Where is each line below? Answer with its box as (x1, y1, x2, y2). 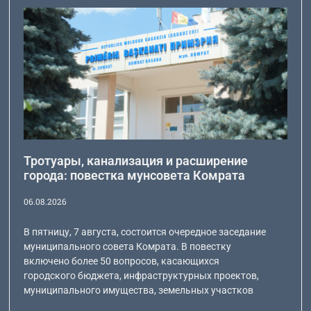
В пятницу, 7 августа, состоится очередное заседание (24, 226, 267, 237)
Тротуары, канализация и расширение (24, 153, 249, 168)
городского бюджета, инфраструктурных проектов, (24, 269, 260, 281)
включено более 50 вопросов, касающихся (24, 255, 220, 267)
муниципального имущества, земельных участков (24, 284, 254, 296)
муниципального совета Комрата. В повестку (24, 240, 232, 252)
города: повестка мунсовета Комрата (24, 167, 246, 183)
